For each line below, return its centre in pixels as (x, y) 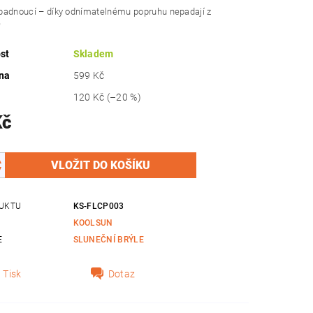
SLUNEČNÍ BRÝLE (108, 240)
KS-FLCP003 (99, 206)
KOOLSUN (93, 223)
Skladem (93, 54)
